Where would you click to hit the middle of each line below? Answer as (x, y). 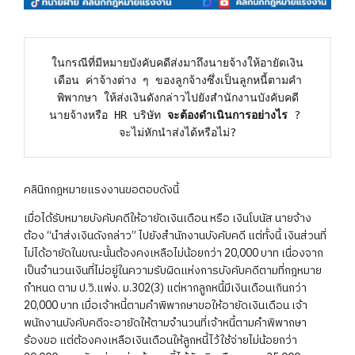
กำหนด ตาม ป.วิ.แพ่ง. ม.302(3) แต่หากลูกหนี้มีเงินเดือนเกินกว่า (165, 288)
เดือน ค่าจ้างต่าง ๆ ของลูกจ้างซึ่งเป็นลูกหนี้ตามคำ (177, 80)
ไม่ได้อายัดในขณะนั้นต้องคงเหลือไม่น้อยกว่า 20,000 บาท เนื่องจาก (174, 253)
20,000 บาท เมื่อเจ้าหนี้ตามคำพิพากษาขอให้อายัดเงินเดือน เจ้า (166, 305)
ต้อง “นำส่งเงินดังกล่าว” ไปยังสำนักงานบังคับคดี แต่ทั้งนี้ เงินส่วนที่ (175, 235)
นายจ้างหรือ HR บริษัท (108, 115)
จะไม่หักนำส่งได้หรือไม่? (177, 132)
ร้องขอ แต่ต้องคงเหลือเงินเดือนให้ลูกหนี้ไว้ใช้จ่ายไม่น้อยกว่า (160, 340)
